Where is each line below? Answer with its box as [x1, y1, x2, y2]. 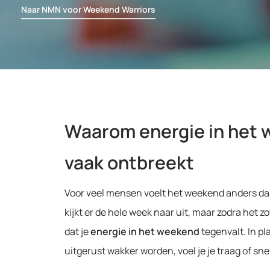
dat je [64, 225, 90, 239]
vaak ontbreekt [64, 150, 194, 175]
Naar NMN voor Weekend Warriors [21, 4, 156, 16]
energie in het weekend [90, 225, 199, 239]
